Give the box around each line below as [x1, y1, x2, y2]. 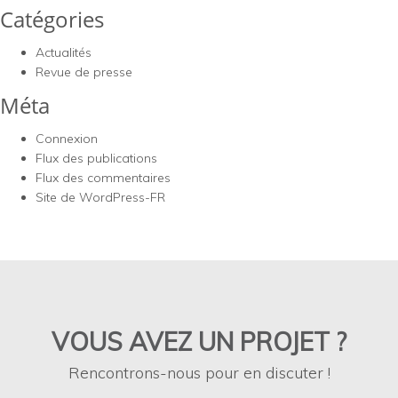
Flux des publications [36, 150, 157, 166]
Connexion [36, 131, 98, 147]
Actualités [36, 44, 92, 60]
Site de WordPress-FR [36, 189, 165, 205]
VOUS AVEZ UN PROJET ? [52, 326, 346, 357]
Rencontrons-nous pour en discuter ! [68, 362, 330, 383]
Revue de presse [36, 64, 132, 80]
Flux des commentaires [36, 170, 171, 186]
